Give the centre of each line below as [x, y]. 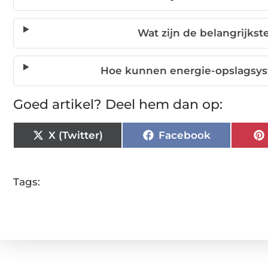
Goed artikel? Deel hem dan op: [118, 105]
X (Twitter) [75, 135]
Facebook [184, 135]
